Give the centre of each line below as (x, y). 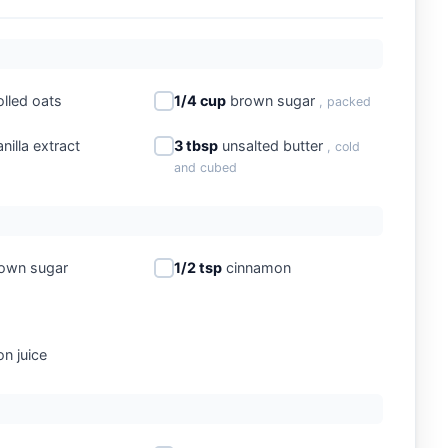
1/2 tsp (197, 267)
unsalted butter (272, 145)
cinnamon (256, 267)
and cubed (205, 167)
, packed (344, 101)
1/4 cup (199, 100)
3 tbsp (195, 145)
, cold (343, 146)
